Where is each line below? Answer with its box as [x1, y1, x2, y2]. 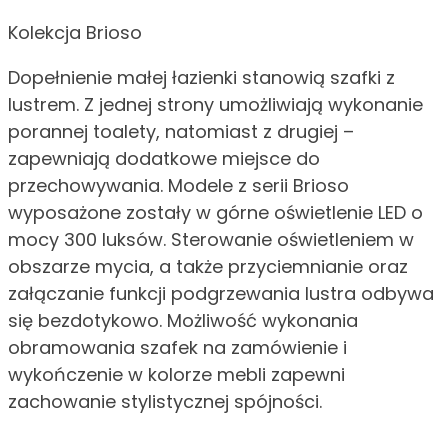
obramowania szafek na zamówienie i [8, 335, 347, 361]
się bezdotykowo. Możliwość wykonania [8, 308, 358, 334]
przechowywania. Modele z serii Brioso [8, 173, 349, 199]
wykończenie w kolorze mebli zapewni [8, 362, 345, 388]
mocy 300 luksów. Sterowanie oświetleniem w [8, 227, 414, 253]
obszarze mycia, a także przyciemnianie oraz [8, 254, 408, 280]
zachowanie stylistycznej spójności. [8, 389, 322, 415]
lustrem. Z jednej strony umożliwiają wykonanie [8, 92, 423, 118]
